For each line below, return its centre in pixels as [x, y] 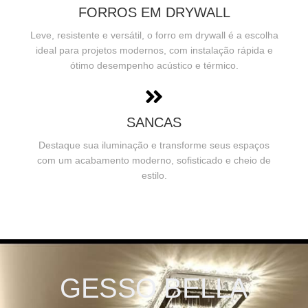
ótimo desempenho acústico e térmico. [154, 65]
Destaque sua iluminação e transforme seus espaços [154, 145]
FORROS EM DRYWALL [154, 12]
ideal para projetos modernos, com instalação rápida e [154, 50]
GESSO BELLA [154, 288]
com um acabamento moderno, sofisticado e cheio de [154, 160]
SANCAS [154, 122]
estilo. [154, 175]
